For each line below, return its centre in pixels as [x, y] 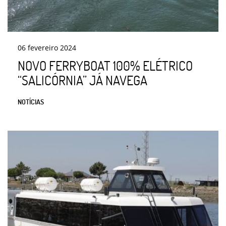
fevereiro [43, 48]
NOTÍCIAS [31, 102]
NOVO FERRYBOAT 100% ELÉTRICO [105, 66]
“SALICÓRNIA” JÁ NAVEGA [82, 80]
